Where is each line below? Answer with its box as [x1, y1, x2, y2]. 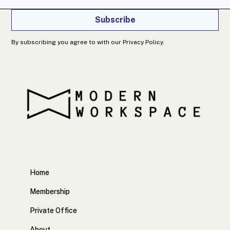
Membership [30, 187, 70, 196]
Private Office [30, 206, 78, 215]
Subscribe [94, 15, 136, 25]
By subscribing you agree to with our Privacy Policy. [11, 39, 165, 46]
